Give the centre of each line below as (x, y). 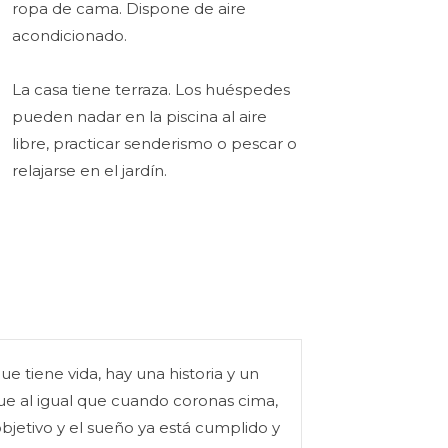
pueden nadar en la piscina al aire (139, 116)
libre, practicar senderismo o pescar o (154, 143)
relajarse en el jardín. (89, 170)
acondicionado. (69, 35)
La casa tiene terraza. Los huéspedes (150, 89)
